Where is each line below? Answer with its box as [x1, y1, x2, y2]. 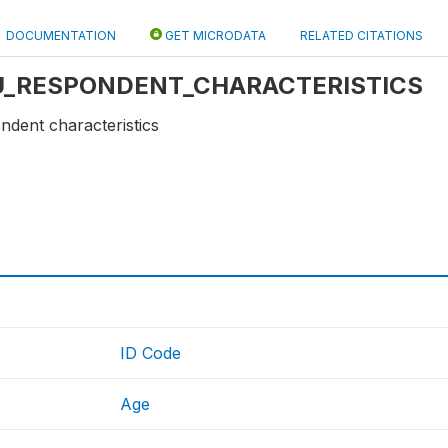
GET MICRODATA [162, 28, 266, 43]
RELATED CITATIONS [300, 28, 423, 43]
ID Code [120, 343, 182, 364]
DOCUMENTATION [6, 28, 116, 43]
